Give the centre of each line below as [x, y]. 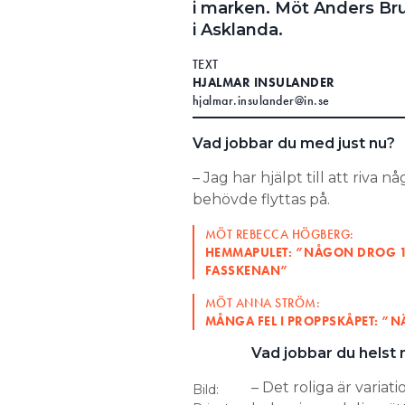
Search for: [88, 27]
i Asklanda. [240, 29]
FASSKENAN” [247, 270]
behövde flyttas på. [263, 199]
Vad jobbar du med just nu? [293, 143]
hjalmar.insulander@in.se [261, 100]
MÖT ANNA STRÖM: [262, 302]
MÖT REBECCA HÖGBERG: [279, 234]
